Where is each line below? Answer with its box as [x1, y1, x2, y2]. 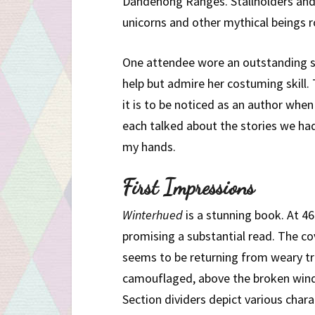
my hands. [122, 138, 176, 155]
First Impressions [122, 174, 255, 200]
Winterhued [122, 206, 183, 223]
